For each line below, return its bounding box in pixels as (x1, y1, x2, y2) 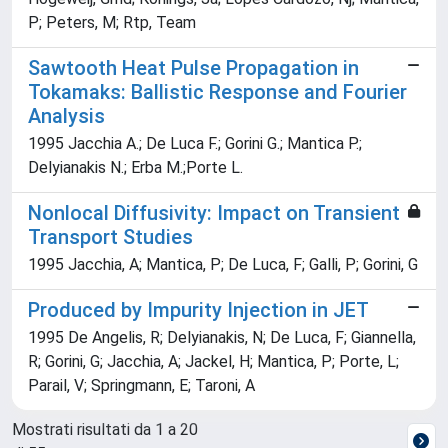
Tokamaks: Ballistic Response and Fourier (28, 80, 407, 104)
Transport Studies (28, 225, 193, 249)
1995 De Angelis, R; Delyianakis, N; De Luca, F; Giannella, (28, 328, 416, 347)
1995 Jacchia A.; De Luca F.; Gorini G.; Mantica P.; (28, 134, 362, 153)
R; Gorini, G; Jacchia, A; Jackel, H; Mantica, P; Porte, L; (28, 352, 399, 371)
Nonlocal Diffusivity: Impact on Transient (28, 201, 400, 225)
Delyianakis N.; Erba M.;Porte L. (28, 158, 243, 177)
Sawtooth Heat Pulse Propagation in (28, 56, 359, 80)
